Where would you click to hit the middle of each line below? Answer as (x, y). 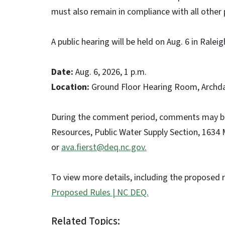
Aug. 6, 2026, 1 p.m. (112, 72)
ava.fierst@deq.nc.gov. (104, 147)
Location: (71, 87)
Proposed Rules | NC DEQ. (100, 193)
